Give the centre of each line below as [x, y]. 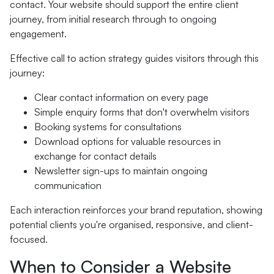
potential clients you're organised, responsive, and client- [131, 224]
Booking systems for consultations [108, 127]
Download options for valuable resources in [128, 141]
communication [68, 185]
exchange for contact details [95, 156]
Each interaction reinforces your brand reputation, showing [136, 210]
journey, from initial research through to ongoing [113, 19]
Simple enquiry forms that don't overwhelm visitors [142, 112]
